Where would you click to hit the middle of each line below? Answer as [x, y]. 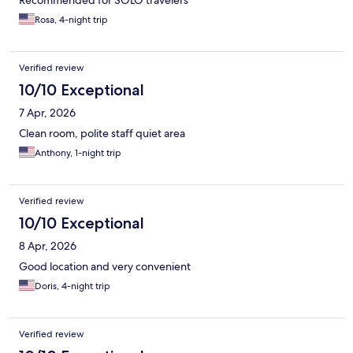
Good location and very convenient [105, 267]
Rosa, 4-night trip [71, 20]
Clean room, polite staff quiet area [102, 134]
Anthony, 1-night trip [78, 153]
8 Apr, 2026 [48, 246]
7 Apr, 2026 [47, 113]
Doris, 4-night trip [72, 286]
